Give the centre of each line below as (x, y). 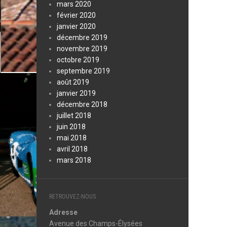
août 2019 (73, 82)
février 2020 (76, 15)
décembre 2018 (82, 104)
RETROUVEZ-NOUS (72, 197)
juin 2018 (71, 127)
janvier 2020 (76, 26)
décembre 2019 (82, 37)
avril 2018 (72, 149)
